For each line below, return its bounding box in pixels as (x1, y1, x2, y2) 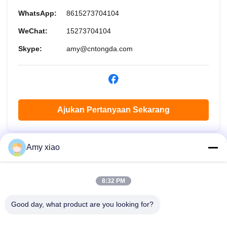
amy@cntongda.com (66, 44, 133, 53)
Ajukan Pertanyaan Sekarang (57, 105, 170, 114)
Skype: (18, 44, 42, 53)
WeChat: (18, 26, 48, 35)
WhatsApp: (18, 9, 57, 17)
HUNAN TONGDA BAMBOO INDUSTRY (21, 207, 206, 218)
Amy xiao (26, 143, 60, 152)
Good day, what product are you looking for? (11, 200, 154, 208)
